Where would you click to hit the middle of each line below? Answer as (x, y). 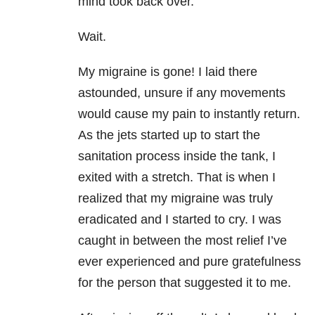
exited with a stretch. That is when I (177, 178)
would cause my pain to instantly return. (189, 114)
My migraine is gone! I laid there (168, 72)
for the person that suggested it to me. (185, 283)
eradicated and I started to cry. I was (180, 220)
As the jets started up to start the (169, 135)
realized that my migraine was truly (175, 199)
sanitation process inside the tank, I (177, 156)
